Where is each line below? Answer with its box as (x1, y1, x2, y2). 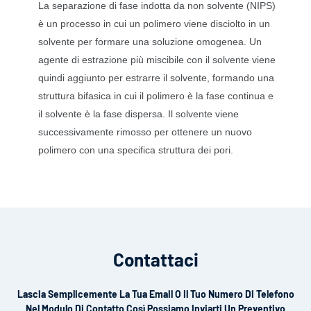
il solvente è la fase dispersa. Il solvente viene (38, 108, 239, 120)
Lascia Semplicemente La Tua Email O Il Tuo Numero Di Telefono (17, 287, 294, 300)
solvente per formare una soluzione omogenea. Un (38, 36, 262, 48)
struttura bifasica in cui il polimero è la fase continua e (38, 90, 274, 102)
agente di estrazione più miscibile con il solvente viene (38, 54, 276, 66)
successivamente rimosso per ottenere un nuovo (38, 126, 252, 138)
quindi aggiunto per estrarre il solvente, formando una (38, 72, 274, 84)
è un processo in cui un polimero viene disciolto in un (38, 18, 270, 30)
